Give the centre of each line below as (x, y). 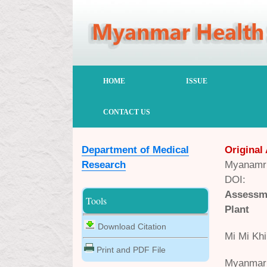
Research (104, 165)
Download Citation (131, 226)
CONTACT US (127, 112)
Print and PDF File (130, 250)
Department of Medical (135, 150)
